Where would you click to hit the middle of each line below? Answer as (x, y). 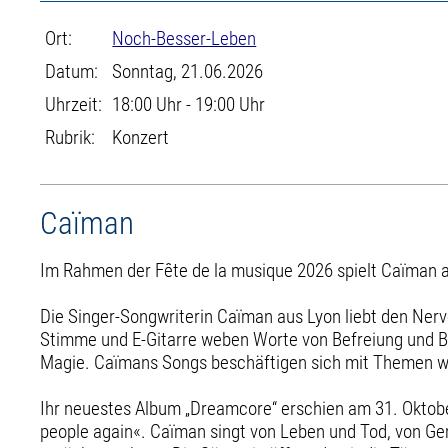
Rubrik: (70, 137)
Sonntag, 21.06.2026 (188, 71)
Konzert (141, 137)
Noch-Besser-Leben (184, 38)
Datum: (72, 71)
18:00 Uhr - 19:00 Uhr (189, 104)
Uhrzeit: (74, 104)
